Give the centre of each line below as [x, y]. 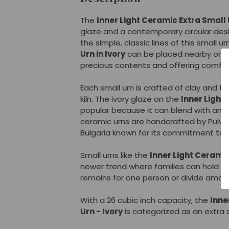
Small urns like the [115, 155]
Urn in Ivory [103, 54]
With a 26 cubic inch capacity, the [145, 200]
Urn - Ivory [101, 211]
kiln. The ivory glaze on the [131, 99]
